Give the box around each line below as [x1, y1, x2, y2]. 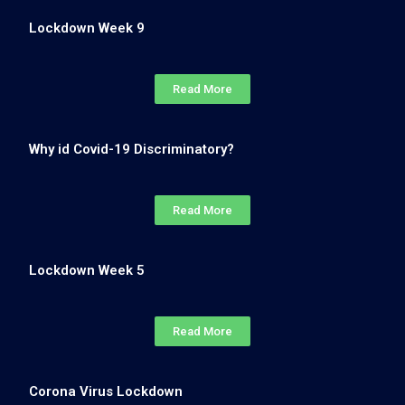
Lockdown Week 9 [29, 19, 146, 36]
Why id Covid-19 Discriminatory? [29, 140, 235, 157]
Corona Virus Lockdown [29, 382, 184, 400]
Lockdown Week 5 [29, 261, 146, 278]
